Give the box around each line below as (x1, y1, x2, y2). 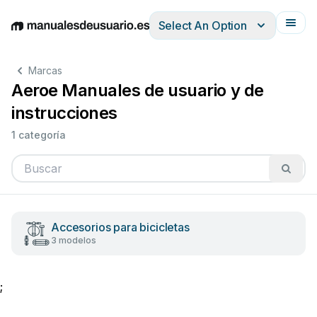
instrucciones (11, 103, 117, 123)
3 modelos (51, 235, 96, 246)
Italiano (137, 25, 175, 40)
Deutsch (49, 25, 93, 40)
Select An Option (158, 18, 247, 33)
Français (175, 25, 221, 40)
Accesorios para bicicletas (51, 220, 190, 234)
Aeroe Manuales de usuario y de (11, 80, 264, 100)
